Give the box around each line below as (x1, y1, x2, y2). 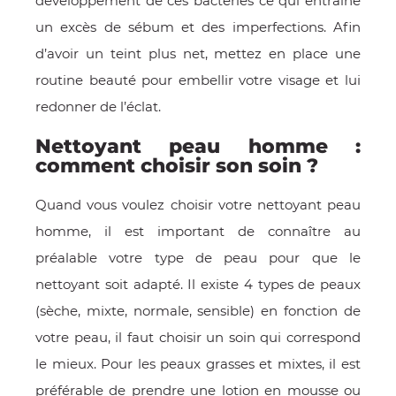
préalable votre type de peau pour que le (35, 248, 361, 266)
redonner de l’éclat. (35, 98, 161, 116)
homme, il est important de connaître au (35, 222, 361, 240)
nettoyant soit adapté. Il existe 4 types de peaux (35, 275, 361, 293)
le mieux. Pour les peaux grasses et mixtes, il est (35, 354, 361, 372)
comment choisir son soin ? (35, 153, 324, 178)
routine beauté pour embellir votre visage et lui (35, 72, 361, 89)
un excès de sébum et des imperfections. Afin (35, 19, 361, 36)
